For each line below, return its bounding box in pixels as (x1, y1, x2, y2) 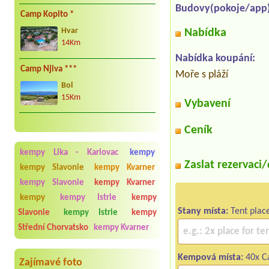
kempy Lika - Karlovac (20, 148, 118, 158)
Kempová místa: (178, 253, 244, 263)
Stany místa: (178, 207, 229, 217)
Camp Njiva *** (20, 64, 77, 74)
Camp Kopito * (20, 10, 74, 19)
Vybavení (184, 98, 231, 110)
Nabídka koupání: (175, 53, 256, 65)
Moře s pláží (175, 69, 229, 81)
